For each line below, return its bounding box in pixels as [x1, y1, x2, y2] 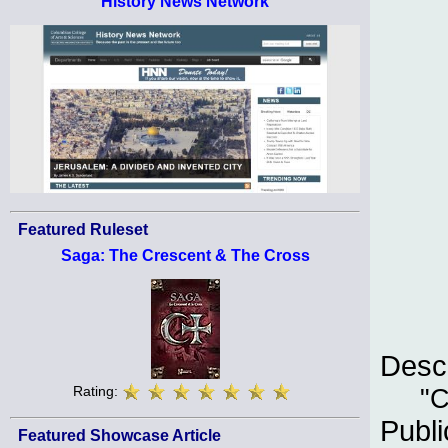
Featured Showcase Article [18, 427, 221, 445]
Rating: [73, 383, 122, 400]
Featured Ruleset [18, 220, 148, 238]
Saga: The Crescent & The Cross [60, 246, 310, 264]
